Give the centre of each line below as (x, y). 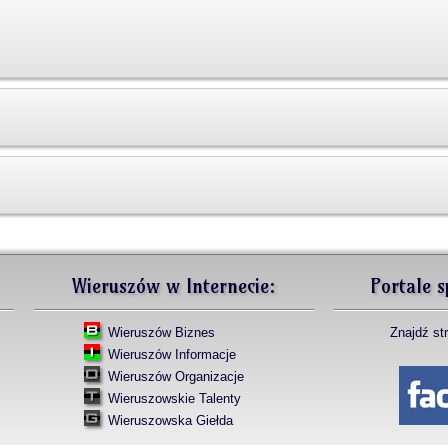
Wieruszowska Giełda (168, 420)
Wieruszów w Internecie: (174, 285)
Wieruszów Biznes (161, 332)
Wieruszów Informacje (172, 354)
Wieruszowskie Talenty (172, 398)
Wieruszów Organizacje (174, 376)
